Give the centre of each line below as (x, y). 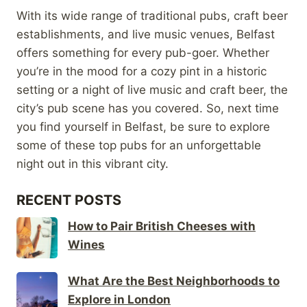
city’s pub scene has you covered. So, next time (148, 108)
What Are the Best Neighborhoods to (174, 281)
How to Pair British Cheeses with (162, 226)
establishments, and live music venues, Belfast (146, 34)
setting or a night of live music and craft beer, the (152, 89)
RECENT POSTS (69, 200)
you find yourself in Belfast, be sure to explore (143, 126)
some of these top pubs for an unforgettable (139, 145)
